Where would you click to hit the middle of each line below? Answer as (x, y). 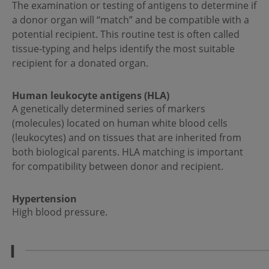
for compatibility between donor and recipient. (118, 167)
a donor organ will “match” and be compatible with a (131, 20)
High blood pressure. (60, 212)
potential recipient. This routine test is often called (126, 35)
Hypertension (44, 199)
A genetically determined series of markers (109, 109)
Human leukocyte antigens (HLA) (91, 96)
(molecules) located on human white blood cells (120, 123)
